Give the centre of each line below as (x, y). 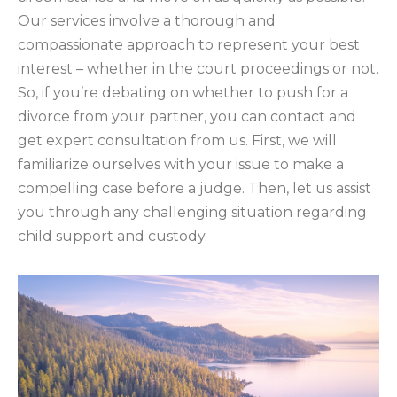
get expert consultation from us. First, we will (177, 140)
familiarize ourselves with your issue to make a (181, 164)
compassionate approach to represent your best (189, 45)
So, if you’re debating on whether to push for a (183, 93)
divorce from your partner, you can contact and (187, 117)
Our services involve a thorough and (147, 21)
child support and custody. (113, 236)
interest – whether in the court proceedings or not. (198, 69)
